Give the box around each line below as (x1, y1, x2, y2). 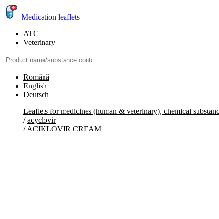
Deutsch (23, 90, 49, 99)
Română (23, 73, 49, 81)
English (23, 82, 47, 90)
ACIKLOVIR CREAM (27, 125, 101, 133)
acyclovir (27, 116, 56, 124)
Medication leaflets (22, 13, 80, 21)
